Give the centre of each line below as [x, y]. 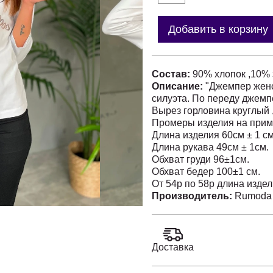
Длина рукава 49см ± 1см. [210, 147]
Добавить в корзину [218, 29]
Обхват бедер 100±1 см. [206, 172]
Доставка [173, 247]
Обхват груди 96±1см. [200, 159]
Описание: [179, 86]
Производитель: [193, 196]
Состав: [172, 74]
